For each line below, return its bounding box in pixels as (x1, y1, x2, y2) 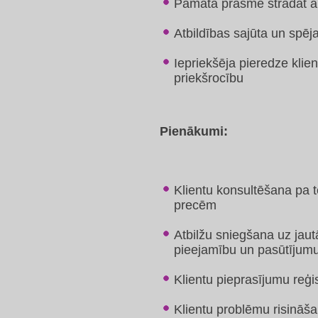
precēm (174, 198, 216, 212)
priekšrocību (174, 71, 247, 85)
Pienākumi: (160, 124, 228, 138)
